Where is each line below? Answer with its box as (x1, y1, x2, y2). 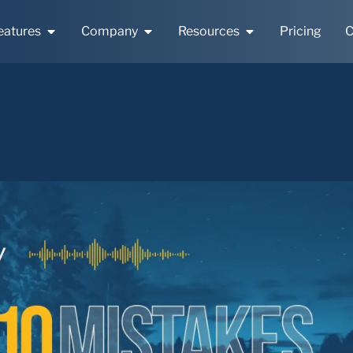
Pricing (280, 24, 321, 39)
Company (81, 24, 138, 39)
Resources (178, 24, 240, 39)
